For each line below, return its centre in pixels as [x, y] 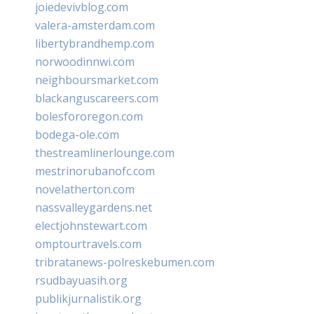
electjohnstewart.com [91, 225]
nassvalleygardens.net [94, 207]
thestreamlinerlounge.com [105, 152]
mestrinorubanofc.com [95, 171]
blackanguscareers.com [97, 98]
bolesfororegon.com [89, 116]
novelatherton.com [85, 189]
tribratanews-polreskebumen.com [125, 262]
